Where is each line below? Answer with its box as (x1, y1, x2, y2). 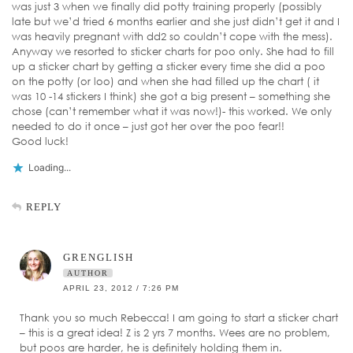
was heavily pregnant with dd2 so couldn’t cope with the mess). (12, 30, 333, 43)
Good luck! (12, 135, 69, 148)
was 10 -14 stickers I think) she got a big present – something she (12, 90, 330, 103)
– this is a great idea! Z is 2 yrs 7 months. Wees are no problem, (20, 326, 330, 340)
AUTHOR (67, 269, 109, 278)
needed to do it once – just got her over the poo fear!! (12, 120, 284, 133)
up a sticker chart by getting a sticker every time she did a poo (12, 60, 325, 73)
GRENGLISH (63, 251, 134, 264)
